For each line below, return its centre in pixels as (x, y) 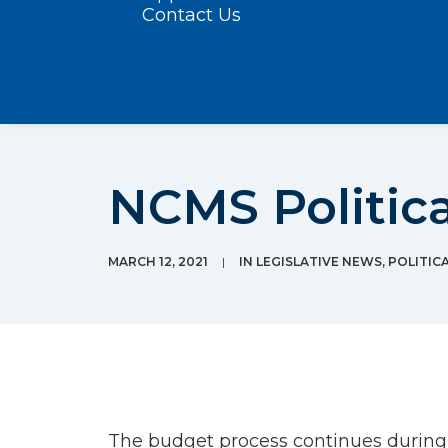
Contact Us (191, 15)
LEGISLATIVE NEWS (319, 261)
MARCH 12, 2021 (158, 261)
